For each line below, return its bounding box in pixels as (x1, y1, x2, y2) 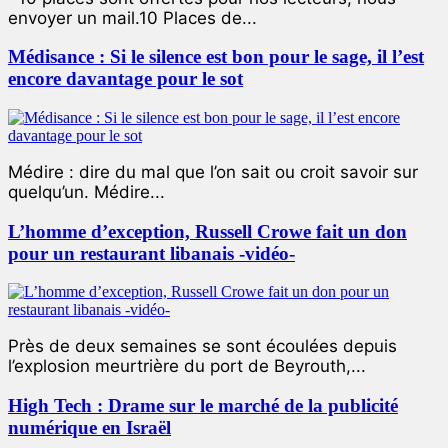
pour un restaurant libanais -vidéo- (8, 242, 295, 264)
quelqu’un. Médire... (8, 181, 165, 202)
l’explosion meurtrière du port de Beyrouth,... (8, 356, 366, 377)
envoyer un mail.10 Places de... (8, 7, 257, 28)
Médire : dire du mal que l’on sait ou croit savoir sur (8, 161, 418, 182)
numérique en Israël (8, 417, 171, 439)
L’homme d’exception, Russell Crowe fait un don (8, 220, 407, 242)
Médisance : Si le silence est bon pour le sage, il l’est (8, 46, 424, 68)
